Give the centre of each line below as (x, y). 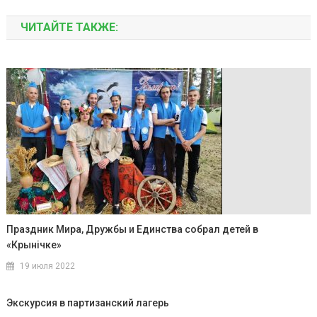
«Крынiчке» (34, 245)
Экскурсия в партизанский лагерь (88, 303)
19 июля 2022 (48, 266)
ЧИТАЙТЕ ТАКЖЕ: (69, 28)
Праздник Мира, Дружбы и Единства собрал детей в (133, 230)
